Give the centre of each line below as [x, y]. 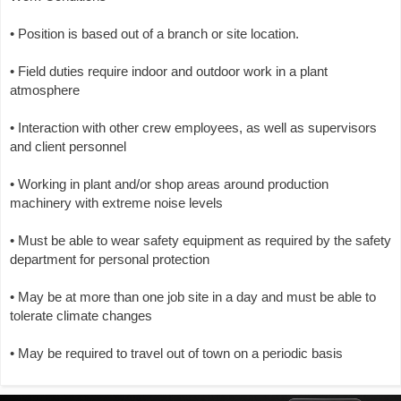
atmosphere [45, 90]
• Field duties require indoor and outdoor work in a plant [169, 71]
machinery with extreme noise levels [116, 203]
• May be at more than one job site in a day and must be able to [193, 297]
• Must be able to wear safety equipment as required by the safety [200, 240]
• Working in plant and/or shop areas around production [169, 184]
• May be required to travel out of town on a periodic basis [176, 353]
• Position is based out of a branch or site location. [154, 34]
